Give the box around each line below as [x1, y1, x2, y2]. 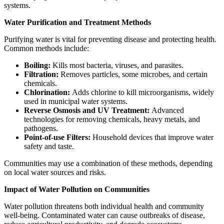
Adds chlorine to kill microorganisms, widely [70, 88, 214, 97]
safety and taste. [24, 142, 74, 151]
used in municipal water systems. [24, 97, 127, 106]
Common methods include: [4, 44, 89, 53]
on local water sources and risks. [4, 168, 106, 177]
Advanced [149, 106, 184, 115]
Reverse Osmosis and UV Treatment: [24, 106, 149, 115]
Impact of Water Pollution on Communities [4, 185, 149, 194]
